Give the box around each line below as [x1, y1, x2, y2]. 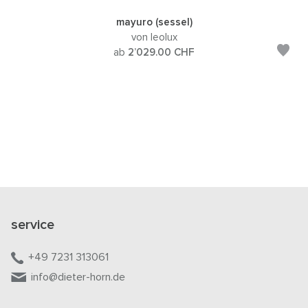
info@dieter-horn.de [31, 271, 125, 283]
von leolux [131, 32, 177, 43]
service [11, 217, 54, 232]
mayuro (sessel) [115, 17, 192, 28]
